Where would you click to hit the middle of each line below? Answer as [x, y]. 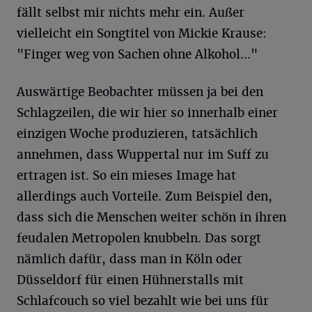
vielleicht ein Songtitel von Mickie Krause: [142, 33]
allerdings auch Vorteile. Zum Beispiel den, [145, 196]
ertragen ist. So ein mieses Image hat [126, 175]
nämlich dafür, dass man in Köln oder [130, 259]
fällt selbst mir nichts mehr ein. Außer [131, 12]
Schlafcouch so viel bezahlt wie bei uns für [143, 301]
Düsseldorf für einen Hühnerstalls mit [130, 280]
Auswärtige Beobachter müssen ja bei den [140, 92]
